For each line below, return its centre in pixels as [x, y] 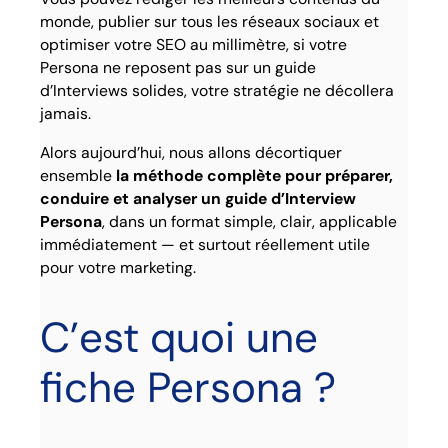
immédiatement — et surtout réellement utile [205, 244]
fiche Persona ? [188, 388]
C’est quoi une [179, 338]
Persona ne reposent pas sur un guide [178, 67]
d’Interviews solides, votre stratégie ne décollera [217, 90]
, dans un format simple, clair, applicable [250, 221]
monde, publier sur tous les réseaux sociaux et [210, 21]
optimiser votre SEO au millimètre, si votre [194, 44]
